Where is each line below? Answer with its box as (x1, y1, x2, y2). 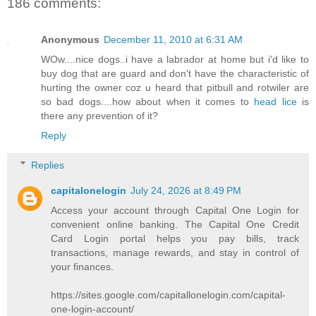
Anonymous (41, 34, 99, 46)
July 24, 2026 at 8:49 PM (130, 184, 242, 196)
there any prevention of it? (41, 110, 158, 122)
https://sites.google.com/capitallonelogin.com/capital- (51, 288, 286, 300)
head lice (254, 96, 297, 108)
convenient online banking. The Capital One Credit (51, 218, 299, 230)
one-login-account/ (51, 303, 135, 315)
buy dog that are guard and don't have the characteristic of (41, 68, 309, 80)
